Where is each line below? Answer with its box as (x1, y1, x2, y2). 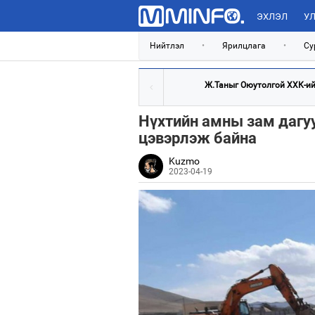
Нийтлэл (150, 41, 184, 51)
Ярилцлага (222, 41, 266, 51)
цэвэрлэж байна (139, 129, 257, 147)
